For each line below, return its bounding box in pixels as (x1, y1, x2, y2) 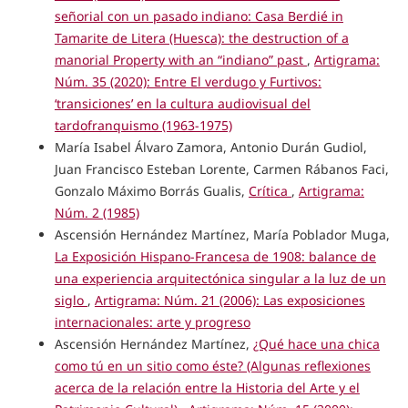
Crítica (248, 181, 291, 199)
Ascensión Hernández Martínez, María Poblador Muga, (54, 225, 390, 243)
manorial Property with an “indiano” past (54, 50, 307, 68)
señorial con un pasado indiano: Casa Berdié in (54, 6, 343, 25)
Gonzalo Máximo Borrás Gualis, (54, 181, 249, 199)
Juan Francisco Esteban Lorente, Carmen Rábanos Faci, (54, 159, 389, 178)
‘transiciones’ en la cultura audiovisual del (54, 94, 311, 112)
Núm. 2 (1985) (54, 203, 139, 221)
